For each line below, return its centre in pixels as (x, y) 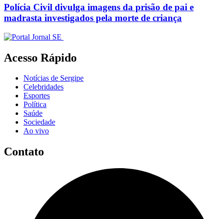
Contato (24, 152)
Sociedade (39, 122)
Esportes (37, 96)
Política (35, 105)
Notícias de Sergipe (54, 78)
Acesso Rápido (40, 57)
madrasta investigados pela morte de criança (93, 18)
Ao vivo (36, 131)
